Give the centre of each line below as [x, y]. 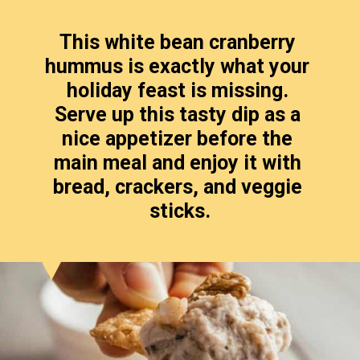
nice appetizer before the [178, 346]
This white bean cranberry [177, 249]
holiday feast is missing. [177, 297]
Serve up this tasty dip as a [177, 321]
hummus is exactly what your [178, 273]
